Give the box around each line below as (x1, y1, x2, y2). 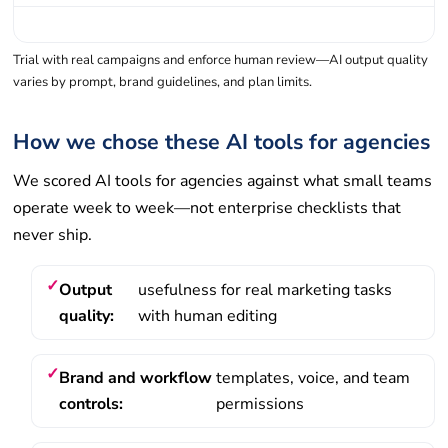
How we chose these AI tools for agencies (13, 126, 431, 157)
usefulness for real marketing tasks (138, 278, 393, 301)
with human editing (138, 304, 278, 327)
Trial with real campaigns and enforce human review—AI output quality (13, 50, 429, 69)
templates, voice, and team (216, 366, 411, 389)
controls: (58, 392, 123, 415)
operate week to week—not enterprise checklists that (13, 197, 402, 220)
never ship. (13, 224, 93, 247)
